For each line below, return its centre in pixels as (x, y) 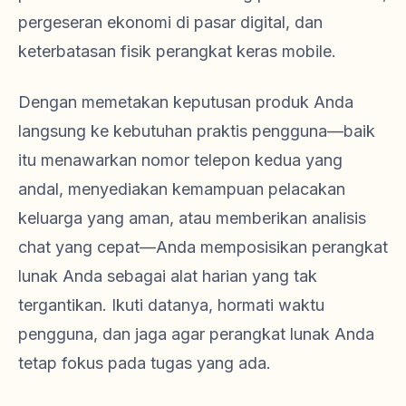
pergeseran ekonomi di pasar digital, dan (170, 23)
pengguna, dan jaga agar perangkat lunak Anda (196, 334)
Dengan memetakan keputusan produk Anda (186, 102)
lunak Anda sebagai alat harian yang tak (168, 276)
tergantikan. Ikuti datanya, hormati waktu (171, 305)
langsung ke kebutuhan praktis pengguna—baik (197, 131)
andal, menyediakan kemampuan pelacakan (182, 189)
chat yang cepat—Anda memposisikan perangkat (203, 247)
